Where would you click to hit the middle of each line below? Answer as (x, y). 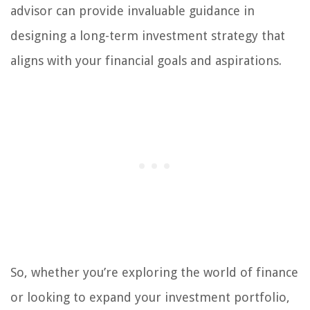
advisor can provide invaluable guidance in (133, 10)
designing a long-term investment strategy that (148, 35)
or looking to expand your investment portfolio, (150, 297)
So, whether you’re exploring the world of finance (154, 272)
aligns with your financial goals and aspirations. (146, 60)
